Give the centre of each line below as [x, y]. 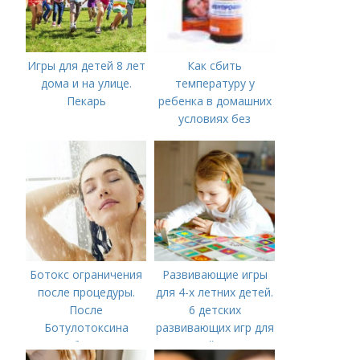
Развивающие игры [215, 274]
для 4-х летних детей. [215, 292]
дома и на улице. [86, 83]
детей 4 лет [215, 345]
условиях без [215, 119]
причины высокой [215, 154]
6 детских [215, 310]
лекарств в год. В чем [215, 136]
